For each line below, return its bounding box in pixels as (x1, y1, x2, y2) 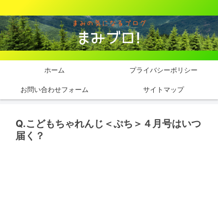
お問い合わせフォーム (20, 85, 89, 94)
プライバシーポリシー (129, 66, 198, 74)
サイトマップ (143, 85, 184, 94)
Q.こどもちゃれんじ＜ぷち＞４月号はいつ (16, 118, 201, 130)
